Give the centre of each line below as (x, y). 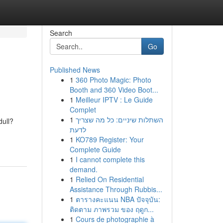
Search (61, 33)
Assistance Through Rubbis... (116, 189)
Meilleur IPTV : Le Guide (114, 100)
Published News (75, 70)
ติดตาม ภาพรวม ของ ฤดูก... (111, 209)
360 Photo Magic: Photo (113, 80)
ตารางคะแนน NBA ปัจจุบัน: (118, 199)
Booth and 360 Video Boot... (114, 90)
